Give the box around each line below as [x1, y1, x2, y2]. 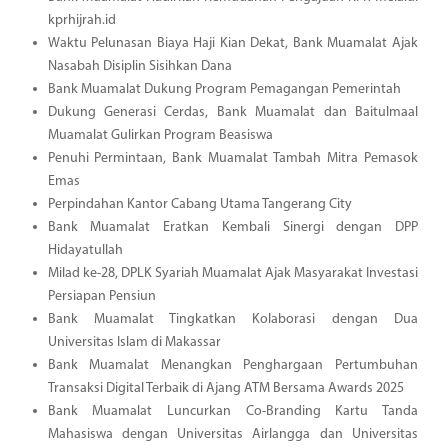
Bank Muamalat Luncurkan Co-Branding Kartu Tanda [47, 403, 418, 419]
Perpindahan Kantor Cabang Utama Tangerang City [47, 196, 352, 212]
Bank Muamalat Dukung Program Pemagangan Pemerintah [47, 81, 401, 97]
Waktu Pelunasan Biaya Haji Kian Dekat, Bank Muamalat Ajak [47, 35, 418, 51]
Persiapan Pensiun [47, 288, 156, 304]
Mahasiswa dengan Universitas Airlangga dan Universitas [47, 426, 418, 442]
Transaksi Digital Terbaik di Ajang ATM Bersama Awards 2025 [47, 380, 404, 396]
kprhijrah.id [47, 12, 116, 28]
